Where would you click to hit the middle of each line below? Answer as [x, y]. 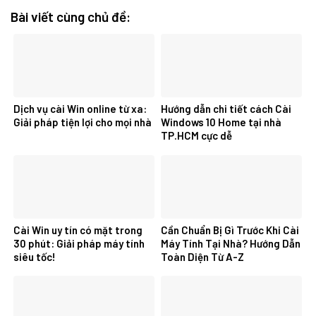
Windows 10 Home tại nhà [221, 122]
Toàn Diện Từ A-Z [202, 256]
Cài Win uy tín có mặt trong [78, 230]
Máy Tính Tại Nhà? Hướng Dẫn [231, 243]
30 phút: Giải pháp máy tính [79, 243]
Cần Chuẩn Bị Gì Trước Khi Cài [230, 230]
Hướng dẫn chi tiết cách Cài [226, 109]
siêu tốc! [35, 256]
